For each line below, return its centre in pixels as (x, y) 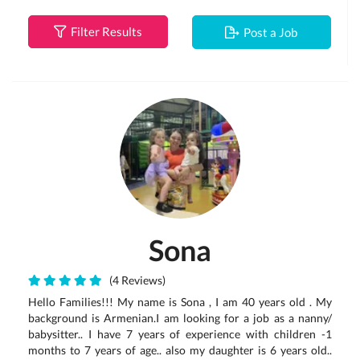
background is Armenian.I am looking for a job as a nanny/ (180, 318)
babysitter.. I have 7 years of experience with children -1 (180, 334)
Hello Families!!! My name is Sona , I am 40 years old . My (180, 302)
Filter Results (104, 31)
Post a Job (268, 32)
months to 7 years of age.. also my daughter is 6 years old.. (180, 350)
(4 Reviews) (135, 280)
